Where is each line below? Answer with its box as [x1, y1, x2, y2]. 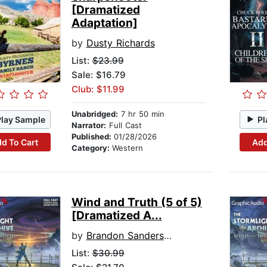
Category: [71, 143, 112, 153]
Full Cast [105, 120, 142, 131]
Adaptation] [71, 16, 138, 30]
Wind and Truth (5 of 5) [71, 195, 202, 210]
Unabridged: [71, 109, 118, 119]
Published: [71, 132, 114, 142]
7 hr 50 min [117, 109, 164, 119]
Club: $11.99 [71, 83, 125, 95]
